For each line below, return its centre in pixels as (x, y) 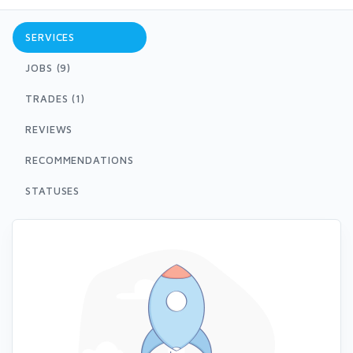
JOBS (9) (48, 68)
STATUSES (53, 191)
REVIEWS (49, 129)
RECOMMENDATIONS (80, 160)
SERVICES (50, 37)
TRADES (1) (56, 98)
